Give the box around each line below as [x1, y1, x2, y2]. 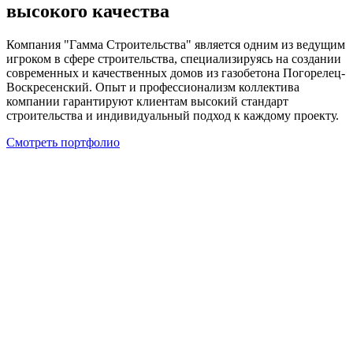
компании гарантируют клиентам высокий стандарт [6, 94, 288, 108]
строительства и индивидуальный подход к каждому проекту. [6, 108, 339, 122]
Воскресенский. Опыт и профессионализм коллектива [6, 80, 299, 94]
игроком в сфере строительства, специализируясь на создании [6, 51, 341, 65]
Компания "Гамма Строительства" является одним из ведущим [6, 37, 345, 51]
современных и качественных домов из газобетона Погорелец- [6, 65, 345, 80]
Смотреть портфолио [6, 135, 120, 149]
